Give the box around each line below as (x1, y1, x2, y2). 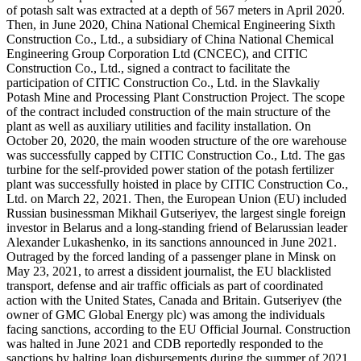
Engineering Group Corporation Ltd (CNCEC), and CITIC (6, 46, 308, 60)
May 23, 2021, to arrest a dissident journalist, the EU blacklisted (6, 263, 331, 278)
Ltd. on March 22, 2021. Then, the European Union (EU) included (6, 191, 346, 205)
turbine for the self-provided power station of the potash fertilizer (6, 162, 334, 176)
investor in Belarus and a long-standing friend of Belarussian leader (6, 220, 347, 234)
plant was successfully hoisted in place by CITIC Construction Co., (6, 176, 348, 191)
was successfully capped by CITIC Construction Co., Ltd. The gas (6, 147, 345, 162)
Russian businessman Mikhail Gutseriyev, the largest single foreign (6, 205, 346, 220)
